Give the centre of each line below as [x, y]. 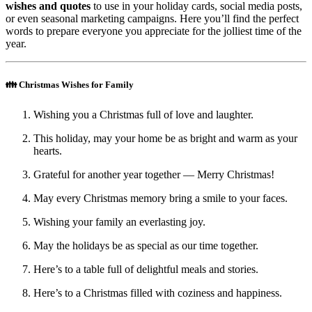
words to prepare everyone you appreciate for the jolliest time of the [154, 31]
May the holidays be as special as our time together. [146, 246]
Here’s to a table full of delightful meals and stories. [146, 270]
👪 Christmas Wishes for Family [70, 84]
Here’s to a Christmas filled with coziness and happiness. [158, 293]
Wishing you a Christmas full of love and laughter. [143, 115]
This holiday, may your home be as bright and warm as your [165, 139]
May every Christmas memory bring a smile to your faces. [161, 198]
